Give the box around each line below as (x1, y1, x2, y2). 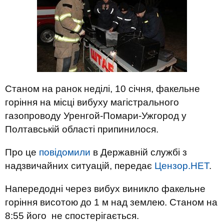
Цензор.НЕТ (154, 160, 209, 171)
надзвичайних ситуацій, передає (5, 160, 154, 171)
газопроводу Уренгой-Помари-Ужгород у (5, 110, 186, 121)
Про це (5, 147, 39, 157)
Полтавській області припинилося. (5, 124, 158, 134)
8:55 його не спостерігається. (5, 210, 139, 221)
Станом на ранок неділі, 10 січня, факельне (5, 83, 200, 94)
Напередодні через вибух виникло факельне (5, 183, 205, 194)
